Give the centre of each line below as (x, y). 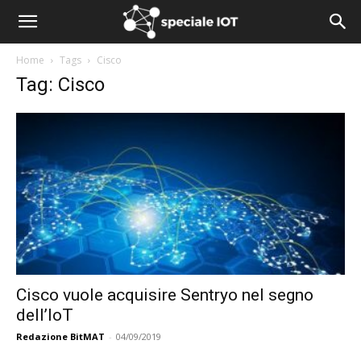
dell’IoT (45, 315)
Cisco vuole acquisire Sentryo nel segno (165, 295)
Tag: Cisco (60, 85)
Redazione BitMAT (60, 337)
